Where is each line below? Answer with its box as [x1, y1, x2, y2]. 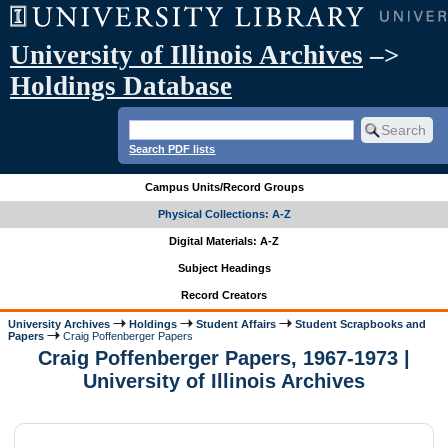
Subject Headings [177, 262, 271, 275]
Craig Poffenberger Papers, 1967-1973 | [38, 347, 410, 370]
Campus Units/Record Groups [144, 181, 304, 194]
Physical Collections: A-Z [157, 208, 291, 221]
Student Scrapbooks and [295, 317, 427, 330]
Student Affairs [196, 317, 277, 330]
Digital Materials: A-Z [169, 235, 279, 248]
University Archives [8, 317, 111, 330]
